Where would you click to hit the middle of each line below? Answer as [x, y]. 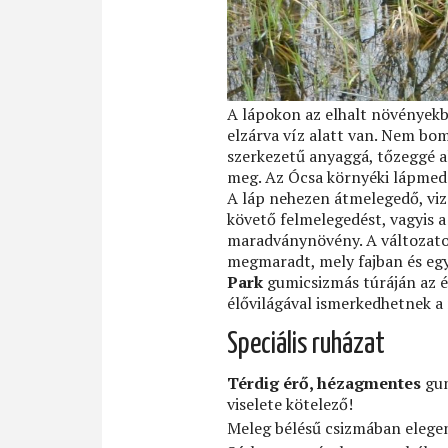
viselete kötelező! [290, 403]
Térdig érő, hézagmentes [324, 382]
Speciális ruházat [306, 344]
